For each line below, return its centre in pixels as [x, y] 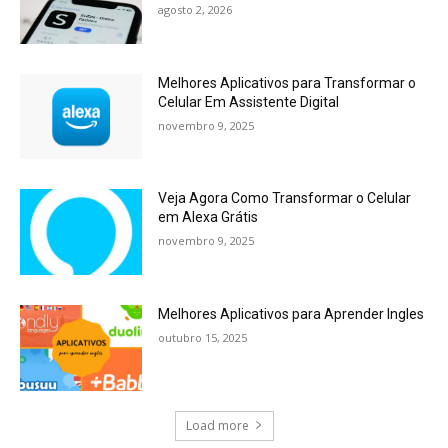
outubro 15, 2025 [203, 338]
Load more [217, 425]
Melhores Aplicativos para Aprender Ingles [291, 314]
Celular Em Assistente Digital [249, 101]
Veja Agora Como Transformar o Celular [285, 198]
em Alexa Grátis [208, 217]
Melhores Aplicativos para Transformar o [287, 82]
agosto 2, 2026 [195, 10]
